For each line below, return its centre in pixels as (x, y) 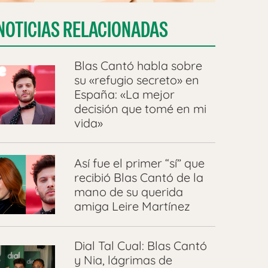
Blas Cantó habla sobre (138, 66)
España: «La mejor (124, 95)
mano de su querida (128, 191)
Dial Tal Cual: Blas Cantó (140, 246)
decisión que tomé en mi (140, 109)
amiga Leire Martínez (133, 206)
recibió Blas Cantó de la (138, 177)
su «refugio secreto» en (136, 80)
